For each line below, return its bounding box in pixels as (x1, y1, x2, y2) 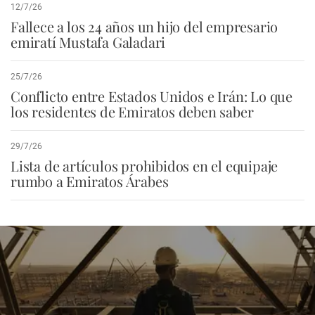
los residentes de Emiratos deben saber (11, 101, 254, 121)
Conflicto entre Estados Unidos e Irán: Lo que (11, 86, 292, 105)
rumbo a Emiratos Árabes (11, 171, 169, 191)
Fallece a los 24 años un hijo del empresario (11, 16, 278, 36)
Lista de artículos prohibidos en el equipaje (11, 155, 278, 175)
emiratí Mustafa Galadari (11, 32, 166, 51)
